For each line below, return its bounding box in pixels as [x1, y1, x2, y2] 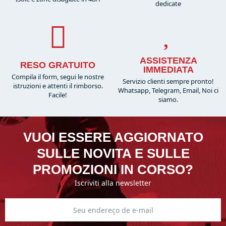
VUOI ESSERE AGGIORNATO [23, 130, 203, 145]
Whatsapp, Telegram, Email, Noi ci [118, 86, 218, 95]
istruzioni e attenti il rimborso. [13, 81, 103, 91]
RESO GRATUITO [20, 60, 95, 71]
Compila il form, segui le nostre [12, 72, 104, 82]
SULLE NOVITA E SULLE [36, 146, 190, 161]
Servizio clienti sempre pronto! [123, 77, 214, 86]
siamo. [158, 95, 178, 104]
